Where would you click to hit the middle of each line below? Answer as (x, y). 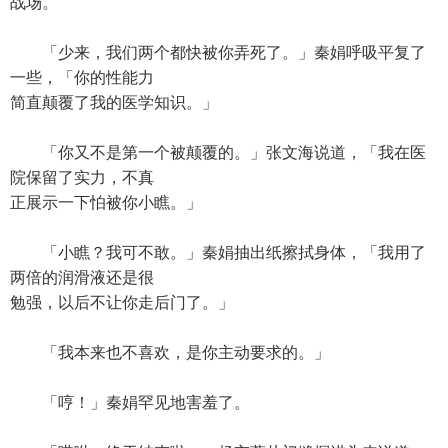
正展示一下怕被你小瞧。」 (106, 202)
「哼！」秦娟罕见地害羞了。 (130, 402)
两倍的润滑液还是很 (82, 277)
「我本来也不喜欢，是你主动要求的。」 (170, 352)
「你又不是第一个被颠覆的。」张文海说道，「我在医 (218, 152)
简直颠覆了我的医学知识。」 (114, 102)
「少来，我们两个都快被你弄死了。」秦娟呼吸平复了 (218, 52)
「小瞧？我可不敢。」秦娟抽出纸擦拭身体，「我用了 (218, 252)
